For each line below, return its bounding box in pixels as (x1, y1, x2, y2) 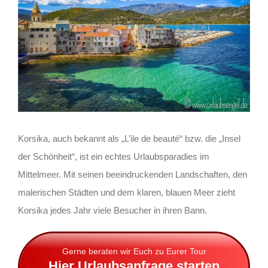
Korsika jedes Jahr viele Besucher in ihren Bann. (17, 205, 207, 216)
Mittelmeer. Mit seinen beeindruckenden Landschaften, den (17, 169, 247, 180)
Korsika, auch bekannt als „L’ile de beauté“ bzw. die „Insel (17, 133, 240, 144)
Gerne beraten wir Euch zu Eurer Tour (62, 246, 206, 257)
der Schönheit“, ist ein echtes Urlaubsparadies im (17, 151, 209, 162)
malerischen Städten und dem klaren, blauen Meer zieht (17, 187, 235, 198)
